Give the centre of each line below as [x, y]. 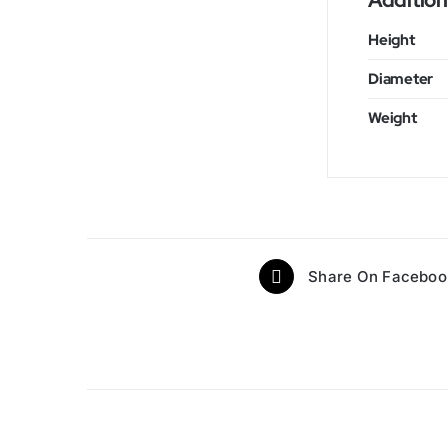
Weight [392, 118]
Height [391, 40]
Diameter [401, 79]
